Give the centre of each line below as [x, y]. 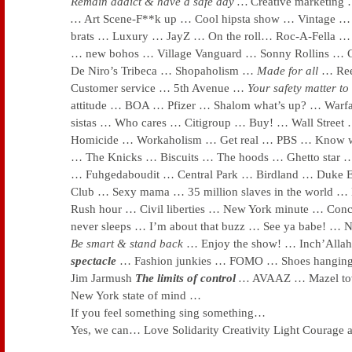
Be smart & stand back [128, 244]
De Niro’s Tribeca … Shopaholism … [164, 71]
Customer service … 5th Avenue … [159, 88]
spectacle [93, 261]
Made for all [289, 71]
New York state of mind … [136, 295]
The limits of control [185, 278]
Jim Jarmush [103, 278]
